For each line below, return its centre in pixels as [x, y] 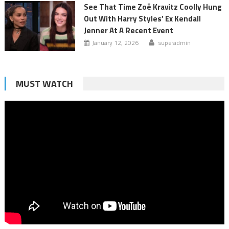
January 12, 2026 [115, 42]
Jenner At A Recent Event [128, 30]
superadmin [174, 42]
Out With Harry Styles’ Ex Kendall [142, 18]
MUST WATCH [44, 83]
